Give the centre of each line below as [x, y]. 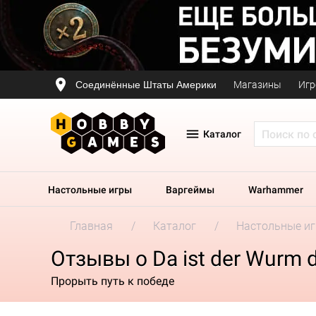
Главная [91, 226]
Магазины [257, 85]
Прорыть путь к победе [113, 281]
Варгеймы [190, 190]
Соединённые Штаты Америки [146, 84]
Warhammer [276, 190]
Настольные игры [90, 190]
